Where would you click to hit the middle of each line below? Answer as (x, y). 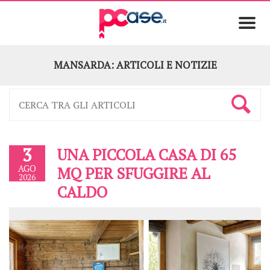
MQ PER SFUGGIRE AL (134, 173)
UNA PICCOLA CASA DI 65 (147, 154)
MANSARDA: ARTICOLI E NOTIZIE (135, 65)
